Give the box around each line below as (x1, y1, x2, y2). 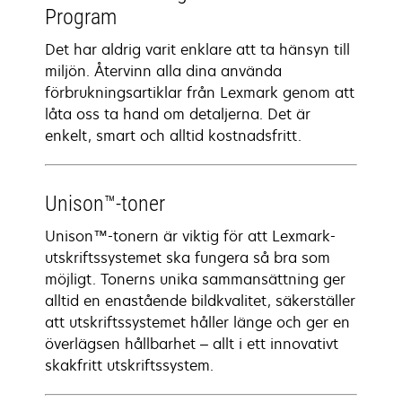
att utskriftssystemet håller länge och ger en (45, 312, 350, 332)
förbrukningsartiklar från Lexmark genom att (45, 83, 354, 102)
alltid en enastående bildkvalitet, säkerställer (45, 291, 355, 310)
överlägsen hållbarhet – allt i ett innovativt (45, 334, 338, 354)
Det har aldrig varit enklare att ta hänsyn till (45, 39, 350, 59)
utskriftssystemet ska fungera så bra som (45, 248, 330, 267)
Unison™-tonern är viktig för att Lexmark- (45, 226, 336, 246)
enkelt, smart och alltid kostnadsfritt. (45, 126, 301, 145)
